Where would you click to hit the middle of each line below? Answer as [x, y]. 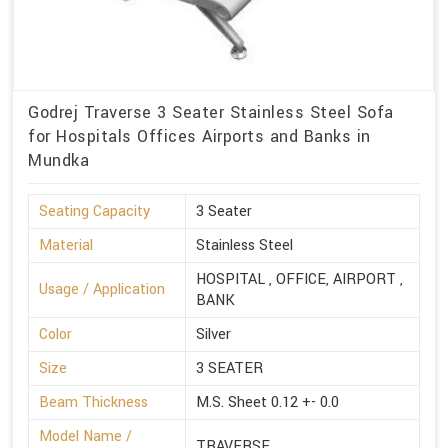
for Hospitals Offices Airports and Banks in [199, 137]
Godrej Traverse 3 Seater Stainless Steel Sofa [211, 113]
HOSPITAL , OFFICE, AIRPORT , [299, 280]
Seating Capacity [94, 212]
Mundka [58, 161]
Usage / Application [102, 290]
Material [66, 246]
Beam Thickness [93, 403]
